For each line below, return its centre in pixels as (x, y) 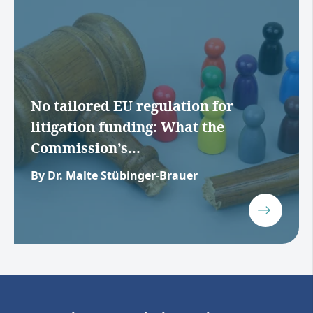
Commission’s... (86, 148)
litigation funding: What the (128, 127)
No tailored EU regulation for (132, 106)
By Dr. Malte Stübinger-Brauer (114, 176)
